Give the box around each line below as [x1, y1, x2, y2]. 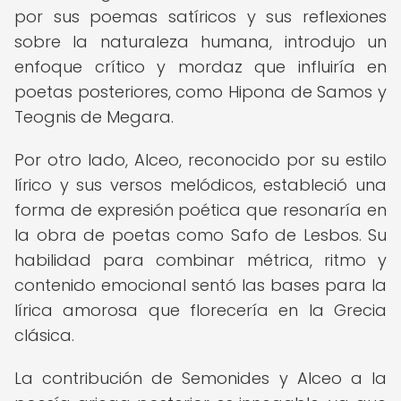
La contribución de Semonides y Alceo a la [14, 367, 387, 389]
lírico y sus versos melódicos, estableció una [14, 174, 387, 196]
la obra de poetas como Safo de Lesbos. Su [14, 224, 387, 246]
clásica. [14, 324, 74, 346]
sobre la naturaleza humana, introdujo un [14, 30, 387, 53]
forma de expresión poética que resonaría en [14, 199, 387, 221]
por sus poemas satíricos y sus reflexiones [14, 5, 387, 28]
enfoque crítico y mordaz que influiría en [14, 55, 387, 78]
